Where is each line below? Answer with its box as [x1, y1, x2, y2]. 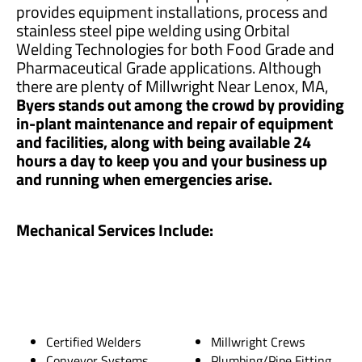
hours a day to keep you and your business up [16, 147, 327, 173]
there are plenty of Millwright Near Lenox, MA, [16, 73, 328, 99]
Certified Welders [46, 331, 141, 351]
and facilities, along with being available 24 [16, 128, 311, 154]
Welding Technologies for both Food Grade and [16, 36, 335, 61]
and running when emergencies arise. [16, 166, 272, 192]
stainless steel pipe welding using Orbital [16, 17, 290, 43]
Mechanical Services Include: [16, 217, 213, 242]
